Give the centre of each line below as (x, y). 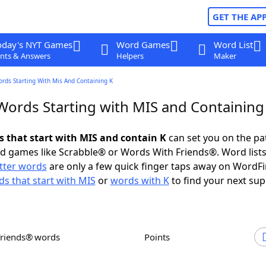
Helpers (130, 56)
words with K (140, 180)
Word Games (143, 45)
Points (160, 237)
